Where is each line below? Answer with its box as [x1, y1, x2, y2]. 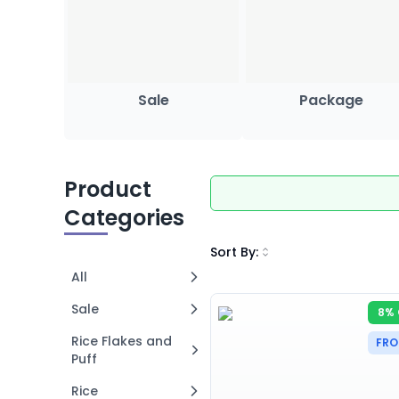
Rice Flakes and [71, 332, 172, 350]
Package [299, 90, 363, 110]
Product [64, 175, 151, 204]
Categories [64, 203, 184, 232]
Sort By [210, 242, 256, 261]
